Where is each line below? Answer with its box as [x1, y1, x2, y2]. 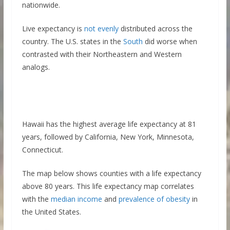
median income [50, 194, 102, 204]
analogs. [22, 62, 50, 72]
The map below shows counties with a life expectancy [22, 168, 201, 178]
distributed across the [118, 24, 193, 33]
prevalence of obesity [118, 194, 190, 204]
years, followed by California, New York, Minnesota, [22, 132, 194, 142]
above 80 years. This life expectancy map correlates [22, 181, 194, 191]
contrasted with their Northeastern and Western [22, 49, 182, 59]
